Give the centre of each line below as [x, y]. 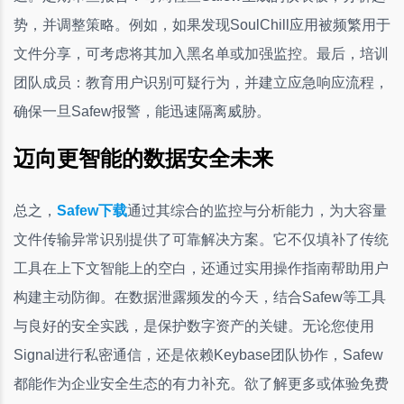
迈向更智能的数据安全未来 [143, 158]
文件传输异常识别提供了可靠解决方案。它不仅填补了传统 [201, 239]
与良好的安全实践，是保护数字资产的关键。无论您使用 [194, 326]
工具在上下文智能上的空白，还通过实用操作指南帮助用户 [201, 268]
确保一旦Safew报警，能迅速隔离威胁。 [142, 111]
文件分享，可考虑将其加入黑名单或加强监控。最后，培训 [201, 53]
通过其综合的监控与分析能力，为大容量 [257, 210]
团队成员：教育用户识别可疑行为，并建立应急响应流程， [201, 82]
